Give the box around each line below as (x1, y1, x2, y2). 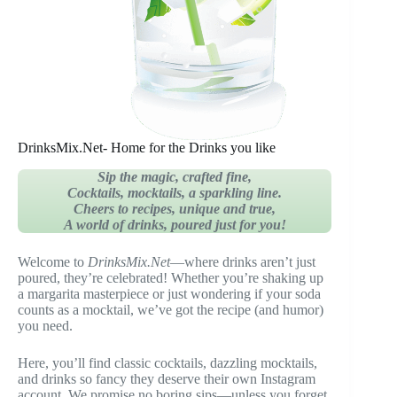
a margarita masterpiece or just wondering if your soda (18, 285, 321, 301)
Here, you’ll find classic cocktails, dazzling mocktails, (18, 354, 317, 370)
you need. (18, 317, 73, 333)
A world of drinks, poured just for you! (63, 216, 286, 232)
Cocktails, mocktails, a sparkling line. (67, 184, 283, 200)
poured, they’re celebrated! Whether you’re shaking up (18, 269, 323, 285)
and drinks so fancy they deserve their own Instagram (18, 370, 315, 386)
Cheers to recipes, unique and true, (74, 200, 276, 216)
